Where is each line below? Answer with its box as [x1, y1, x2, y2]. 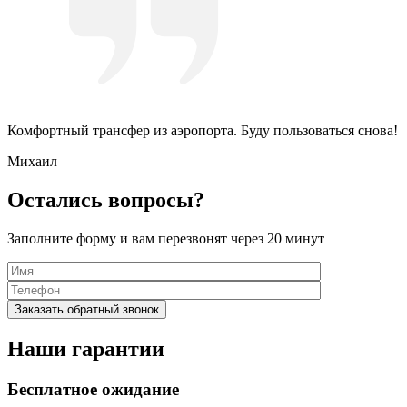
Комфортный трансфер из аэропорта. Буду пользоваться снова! [7, 123, 398, 139]
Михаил [7, 154, 57, 170]
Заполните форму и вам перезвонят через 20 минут [7, 231, 324, 247]
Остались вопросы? [7, 188, 204, 213]
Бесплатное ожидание [7, 380, 179, 400]
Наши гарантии [7, 337, 164, 362]
